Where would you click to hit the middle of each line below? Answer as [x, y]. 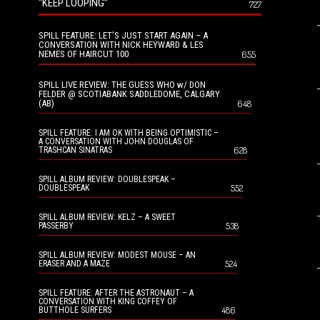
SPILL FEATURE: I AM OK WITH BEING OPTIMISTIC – [129, 133]
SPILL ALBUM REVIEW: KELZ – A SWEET [107, 217]
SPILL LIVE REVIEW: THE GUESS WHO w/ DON [122, 85]
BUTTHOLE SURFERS [75, 310]
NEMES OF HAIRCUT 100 [84, 54]
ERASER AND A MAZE [74, 264]
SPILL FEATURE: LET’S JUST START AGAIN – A [123, 35]
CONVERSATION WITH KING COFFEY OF [108, 301]
